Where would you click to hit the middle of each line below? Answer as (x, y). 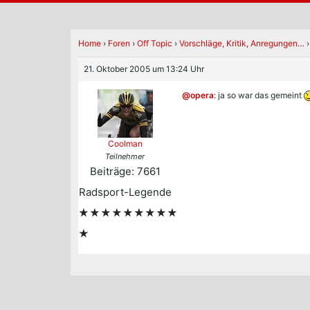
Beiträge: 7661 (125, 171)
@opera (198, 95)
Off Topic (155, 43)
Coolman (125, 144)
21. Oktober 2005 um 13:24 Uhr (144, 69)
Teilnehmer (125, 156)
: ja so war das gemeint (259, 95)
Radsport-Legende (125, 192)
